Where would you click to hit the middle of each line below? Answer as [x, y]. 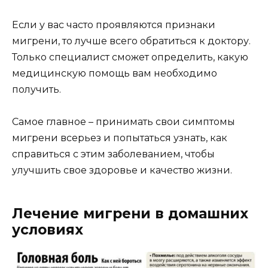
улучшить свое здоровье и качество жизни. [122, 170]
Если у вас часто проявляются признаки [114, 25]
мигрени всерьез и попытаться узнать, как [120, 138]
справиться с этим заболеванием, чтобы [113, 154]
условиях [48, 230]
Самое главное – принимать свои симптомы [124, 122]
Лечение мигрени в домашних [130, 214]
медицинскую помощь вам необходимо [115, 74]
